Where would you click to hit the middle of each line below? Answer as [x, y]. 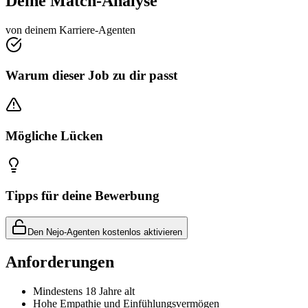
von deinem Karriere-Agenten [70, 30]
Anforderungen [60, 262]
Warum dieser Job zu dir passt [91, 76]
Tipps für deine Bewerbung [82, 196]
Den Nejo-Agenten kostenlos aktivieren [105, 232]
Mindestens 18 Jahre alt [84, 291]
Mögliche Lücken [54, 135]
